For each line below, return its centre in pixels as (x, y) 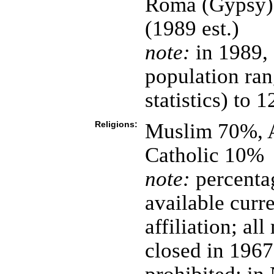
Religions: (116, 124)
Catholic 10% (204, 155)
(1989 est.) (192, 28)
